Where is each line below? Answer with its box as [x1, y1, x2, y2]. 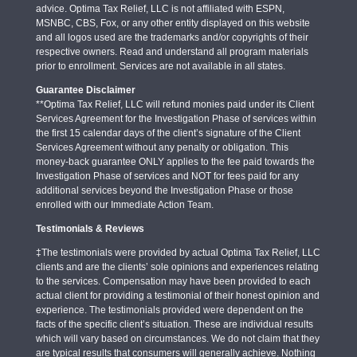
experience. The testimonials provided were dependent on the [35, 304, 304, 316]
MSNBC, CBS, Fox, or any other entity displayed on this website [35, 17, 310, 29]
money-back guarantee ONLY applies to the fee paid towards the [35, 155, 315, 167]
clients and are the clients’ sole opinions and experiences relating [35, 261, 319, 273]
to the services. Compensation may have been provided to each [35, 275, 311, 287]
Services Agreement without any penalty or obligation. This [35, 141, 288, 153]
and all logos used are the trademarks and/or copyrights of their [35, 31, 308, 43]
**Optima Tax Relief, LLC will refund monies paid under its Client [35, 98, 314, 110]
